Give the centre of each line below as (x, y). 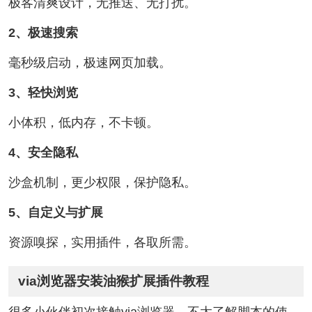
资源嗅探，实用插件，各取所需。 (102, 242)
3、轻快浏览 (43, 92)
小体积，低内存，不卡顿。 (83, 122)
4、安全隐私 (43, 152)
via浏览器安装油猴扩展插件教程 (114, 281)
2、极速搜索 (43, 33)
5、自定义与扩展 (55, 212)
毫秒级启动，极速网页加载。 (89, 63)
